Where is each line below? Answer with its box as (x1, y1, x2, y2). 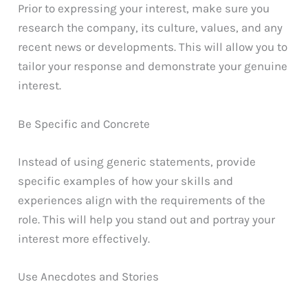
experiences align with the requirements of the (18, 192, 266, 207)
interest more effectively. (18, 231, 151, 245)
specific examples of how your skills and (18, 173, 234, 188)
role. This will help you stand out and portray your (18, 212, 276, 226)
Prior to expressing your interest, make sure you (18, 1, 270, 16)
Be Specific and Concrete (18, 116, 151, 131)
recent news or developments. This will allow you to (18, 40, 288, 54)
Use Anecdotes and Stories (18, 269, 159, 283)
